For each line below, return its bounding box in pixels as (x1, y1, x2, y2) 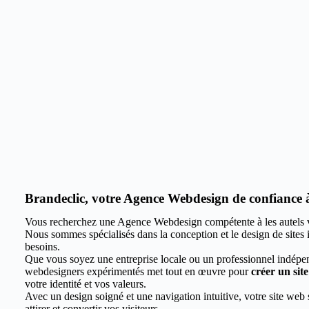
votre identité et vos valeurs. (24, 278, 146, 290)
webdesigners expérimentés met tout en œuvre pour (24, 266, 251, 277)
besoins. (24, 241, 60, 252)
